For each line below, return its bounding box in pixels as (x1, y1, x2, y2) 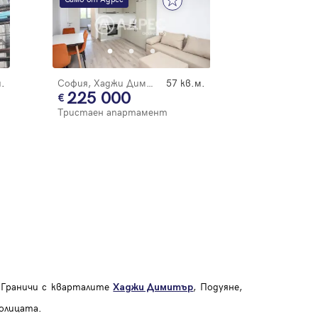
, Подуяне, (193, 280, 243, 294)
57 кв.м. (166, 76, 205, 90)
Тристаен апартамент (57, 105, 168, 119)
